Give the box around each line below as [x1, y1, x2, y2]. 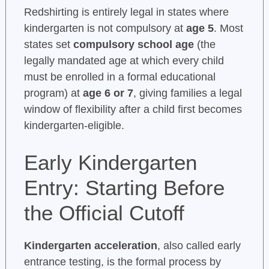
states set [23, 38, 73, 51]
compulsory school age [73, 38, 194, 51]
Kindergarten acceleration [23, 240, 157, 252]
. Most [213, 22, 243, 35]
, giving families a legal [133, 87, 242, 100]
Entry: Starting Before [23, 176, 225, 200]
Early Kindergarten [23, 151, 197, 175]
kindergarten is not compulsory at [23, 22, 186, 35]
